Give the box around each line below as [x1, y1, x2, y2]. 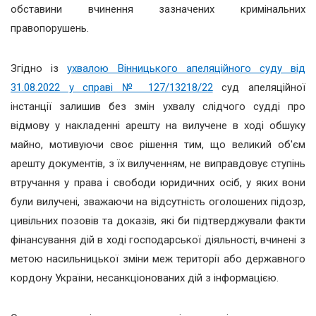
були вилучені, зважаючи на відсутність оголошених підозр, [11, 195, 305, 209]
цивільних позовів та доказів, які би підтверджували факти [11, 214, 305, 228]
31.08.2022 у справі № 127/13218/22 [11, 81, 213, 95]
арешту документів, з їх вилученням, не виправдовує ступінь [11, 157, 305, 171]
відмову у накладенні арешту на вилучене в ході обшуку [11, 119, 305, 133]
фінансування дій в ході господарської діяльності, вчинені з [11, 233, 305, 247]
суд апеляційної [212, 81, 306, 95]
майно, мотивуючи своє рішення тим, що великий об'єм [11, 138, 305, 152]
